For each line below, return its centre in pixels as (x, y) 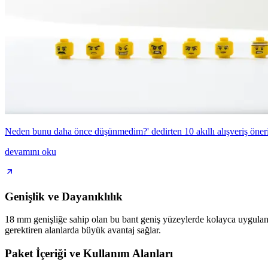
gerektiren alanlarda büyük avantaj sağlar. (83, 230)
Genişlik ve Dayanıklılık (64, 196)
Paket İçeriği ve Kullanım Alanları (89, 254)
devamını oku (31, 151)
